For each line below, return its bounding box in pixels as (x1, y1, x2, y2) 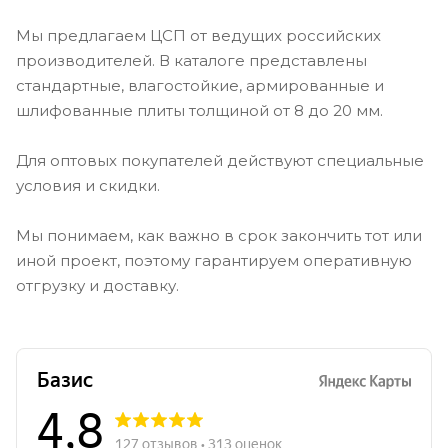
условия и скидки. (16, 176, 160, 196)
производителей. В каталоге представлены (16, 51, 367, 71)
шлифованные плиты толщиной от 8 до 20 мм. (16, 101, 383, 121)
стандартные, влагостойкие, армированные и (16, 76, 384, 96)
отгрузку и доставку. (16, 276, 179, 296)
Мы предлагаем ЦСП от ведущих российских (16, 26, 381, 46)
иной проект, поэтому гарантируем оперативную (16, 251, 412, 271)
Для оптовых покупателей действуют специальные (16, 151, 424, 171)
